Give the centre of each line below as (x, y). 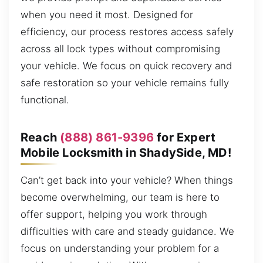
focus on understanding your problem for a (120, 249)
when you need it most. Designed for (107, 15)
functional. (45, 100)
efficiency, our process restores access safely (127, 32)
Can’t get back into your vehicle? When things (127, 181)
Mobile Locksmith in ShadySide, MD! (126, 152)
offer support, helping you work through (114, 215)
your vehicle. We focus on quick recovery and (126, 66)
